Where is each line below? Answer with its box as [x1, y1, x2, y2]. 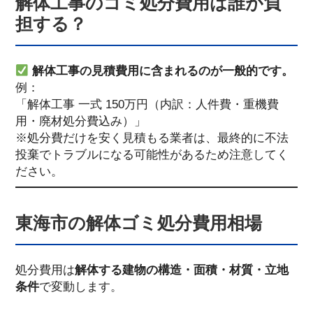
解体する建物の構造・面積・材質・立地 [74, 262, 289, 277]
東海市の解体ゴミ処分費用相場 [15, 212, 262, 233]
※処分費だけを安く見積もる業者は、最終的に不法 [15, 131, 289, 145]
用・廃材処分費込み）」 [15, 114, 146, 129]
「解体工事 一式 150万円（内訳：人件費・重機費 [15, 97, 279, 112]
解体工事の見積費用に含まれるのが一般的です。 [32, 64, 294, 78]
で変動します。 [38, 279, 122, 293]
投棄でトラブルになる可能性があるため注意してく [15, 147, 289, 162]
